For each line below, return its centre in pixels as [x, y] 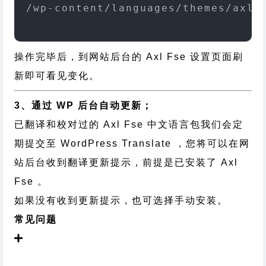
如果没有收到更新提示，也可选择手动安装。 [121, 200]
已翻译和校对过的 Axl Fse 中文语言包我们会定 [129, 124]
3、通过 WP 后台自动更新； [84, 105]
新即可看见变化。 [57, 76]
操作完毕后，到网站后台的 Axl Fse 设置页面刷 [129, 57]
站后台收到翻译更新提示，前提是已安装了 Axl [126, 162]
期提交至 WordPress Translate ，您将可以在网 [132, 143]
